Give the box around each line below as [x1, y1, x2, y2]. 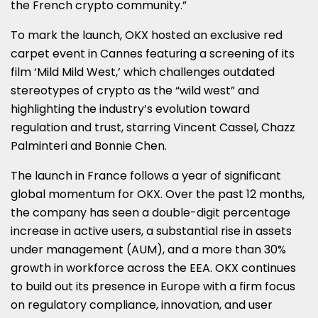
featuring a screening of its [143, 45, 295, 62]
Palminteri [11, 137, 67, 154]
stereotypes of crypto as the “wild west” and [11, 82, 259, 99]
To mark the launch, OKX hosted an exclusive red [11, 26, 283, 43]
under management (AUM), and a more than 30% [11, 241, 286, 258]
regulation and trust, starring [11, 119, 173, 136]
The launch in [11, 167, 87, 184]
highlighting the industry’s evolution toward [11, 100, 250, 117]
